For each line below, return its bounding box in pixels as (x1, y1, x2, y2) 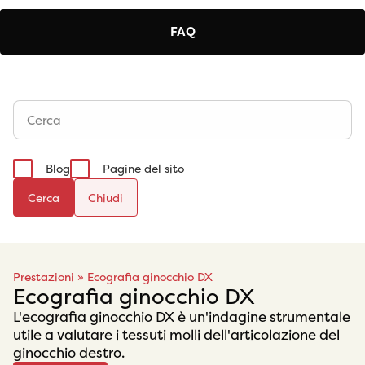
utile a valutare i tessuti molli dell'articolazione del (13, 326, 340, 345)
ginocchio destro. (13, 344, 125, 363)
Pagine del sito (103, 161, 184, 177)
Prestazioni (13, 270, 74, 285)
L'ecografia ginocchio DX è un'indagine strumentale (13, 308, 350, 327)
